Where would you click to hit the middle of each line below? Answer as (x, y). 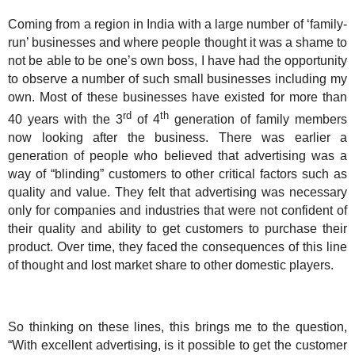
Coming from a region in (78, 24)
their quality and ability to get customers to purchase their (177, 229)
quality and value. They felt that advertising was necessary (177, 193)
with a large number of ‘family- (261, 24)
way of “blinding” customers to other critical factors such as (177, 174)
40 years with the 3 (65, 120)
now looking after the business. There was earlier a (177, 138)
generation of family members (258, 120)
